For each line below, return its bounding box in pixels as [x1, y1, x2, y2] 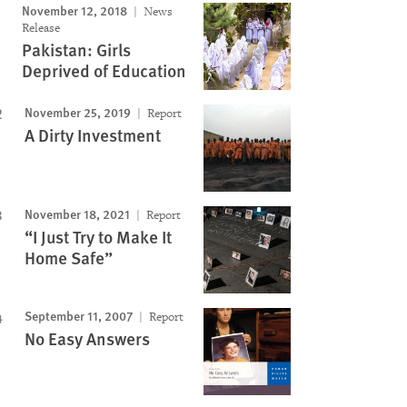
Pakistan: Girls [21, 37, 131, 62]
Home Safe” [24, 245, 113, 270]
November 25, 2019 [24, 103, 131, 121]
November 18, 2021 [24, 204, 130, 223]
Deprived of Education [21, 58, 186, 83]
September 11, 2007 [24, 306, 133, 324]
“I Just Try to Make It [24, 224, 172, 249]
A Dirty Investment [24, 123, 161, 147]
